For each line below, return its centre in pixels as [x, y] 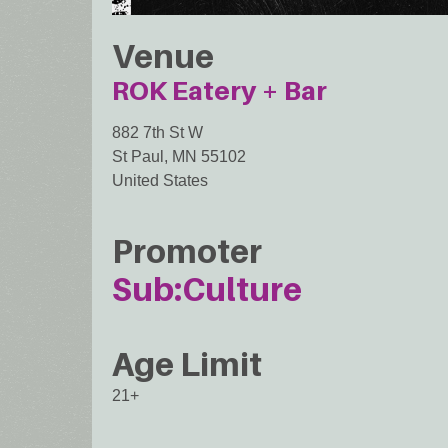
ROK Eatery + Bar [219, 91]
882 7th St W [157, 133]
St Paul [138, 157]
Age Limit [187, 364]
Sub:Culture [207, 288]
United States [160, 181]
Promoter [187, 250]
